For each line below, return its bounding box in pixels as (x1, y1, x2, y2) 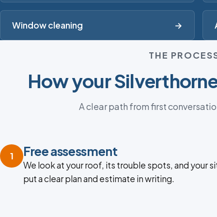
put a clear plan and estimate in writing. (23, 173, 174, 185)
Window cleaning (12, 20, 83, 31)
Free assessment (23, 143, 118, 159)
